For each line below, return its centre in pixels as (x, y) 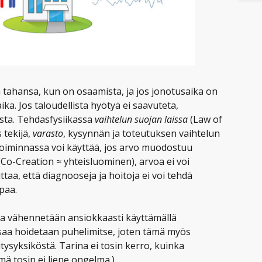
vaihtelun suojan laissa (141, 120)
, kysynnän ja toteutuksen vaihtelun (142, 134)
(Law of (205, 120)
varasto (48, 134)
